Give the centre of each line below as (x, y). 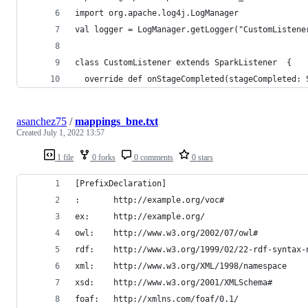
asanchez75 (42, 122)
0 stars (201, 158)
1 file (64, 158)
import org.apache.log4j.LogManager (157, 13)
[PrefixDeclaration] (121, 184)
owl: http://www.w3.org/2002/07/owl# (186, 233)
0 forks (103, 158)
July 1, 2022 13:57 (74, 133)
